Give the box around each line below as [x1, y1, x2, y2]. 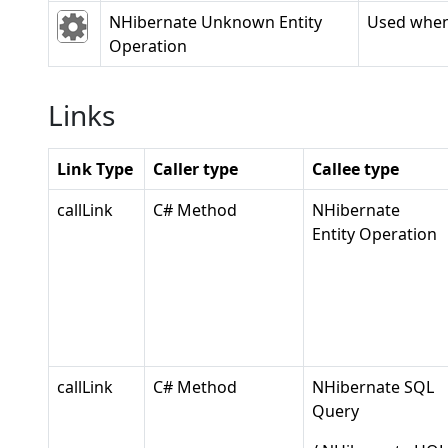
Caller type [153, 158, 238, 180]
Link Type [57, 158, 133, 180]
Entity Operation [312, 223, 437, 245]
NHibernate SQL [312, 376, 434, 398]
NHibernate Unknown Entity [109, 11, 322, 33]
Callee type [312, 158, 399, 180]
